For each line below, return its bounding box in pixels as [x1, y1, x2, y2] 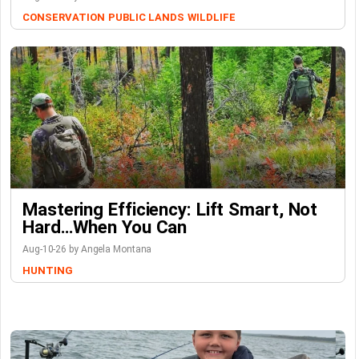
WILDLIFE [187, 11, 236, 23]
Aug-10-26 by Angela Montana [22, 244, 152, 255]
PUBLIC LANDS [107, 11, 184, 23]
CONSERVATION [22, 11, 105, 23]
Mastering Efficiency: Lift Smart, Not [22, 199, 318, 220]
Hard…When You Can [22, 216, 188, 237]
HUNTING [22, 264, 73, 276]
